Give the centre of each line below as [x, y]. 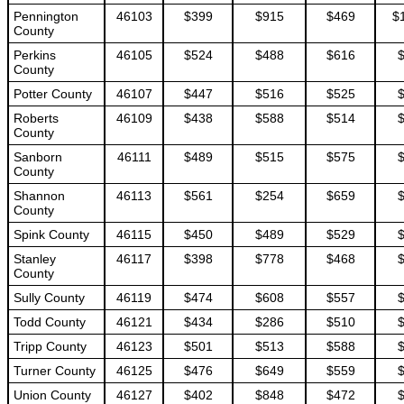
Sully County [49, 298]
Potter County [53, 94]
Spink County [51, 234]
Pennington [46, 16]
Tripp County [50, 346]
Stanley [35, 259]
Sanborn [38, 157]
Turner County [55, 371]
